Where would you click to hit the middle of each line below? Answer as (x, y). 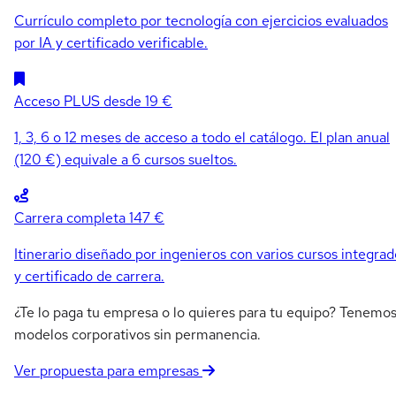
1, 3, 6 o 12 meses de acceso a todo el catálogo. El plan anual (202, 137)
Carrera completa (70, 217)
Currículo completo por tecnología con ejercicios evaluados (201, 20)
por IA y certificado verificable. (111, 42)
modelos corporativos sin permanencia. (137, 334)
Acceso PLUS (57, 101)
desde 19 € (138, 101)
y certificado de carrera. (89, 276)
